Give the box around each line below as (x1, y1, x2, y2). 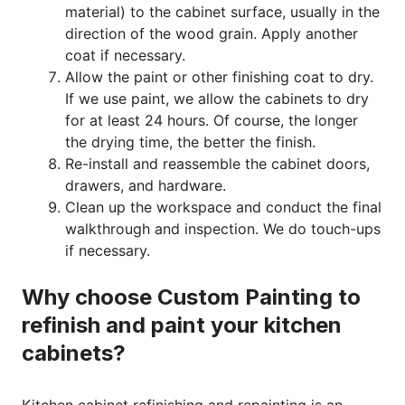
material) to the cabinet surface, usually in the (65, 2, 380, 21)
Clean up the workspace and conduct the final (65, 197, 381, 216)
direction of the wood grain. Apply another (65, 24, 358, 42)
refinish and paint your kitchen (22, 311, 342, 338)
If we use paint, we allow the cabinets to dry (65, 89, 369, 108)
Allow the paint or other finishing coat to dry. (65, 67, 373, 86)
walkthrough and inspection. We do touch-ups (65, 219, 381, 238)
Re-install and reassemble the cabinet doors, (65, 154, 370, 173)
